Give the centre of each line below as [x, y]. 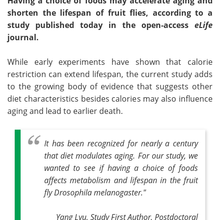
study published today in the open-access [101, 25]
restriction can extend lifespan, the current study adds [110, 74]
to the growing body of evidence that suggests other [110, 86]
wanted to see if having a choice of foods [121, 168]
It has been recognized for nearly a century [121, 143]
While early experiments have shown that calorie [110, 62]
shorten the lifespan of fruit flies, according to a [110, 13]
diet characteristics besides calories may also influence [110, 99]
